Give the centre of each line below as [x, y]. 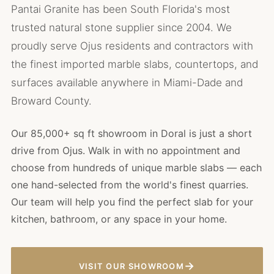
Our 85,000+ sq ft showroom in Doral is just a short [131, 133]
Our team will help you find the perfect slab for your [132, 202]
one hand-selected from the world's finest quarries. [130, 185]
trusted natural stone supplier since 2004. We [121, 28]
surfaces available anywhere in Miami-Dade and [127, 83]
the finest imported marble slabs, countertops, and [135, 64]
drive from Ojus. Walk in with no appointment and [126, 150]
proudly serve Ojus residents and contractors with [132, 46]
